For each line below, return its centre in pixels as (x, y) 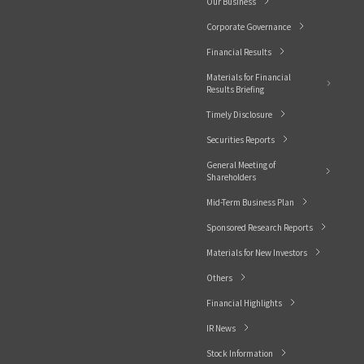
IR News (221, 327)
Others (219, 277)
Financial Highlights (244, 302)
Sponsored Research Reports (260, 227)
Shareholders (231, 176)
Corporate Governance (249, 26)
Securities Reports (240, 139)
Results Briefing (235, 89)
